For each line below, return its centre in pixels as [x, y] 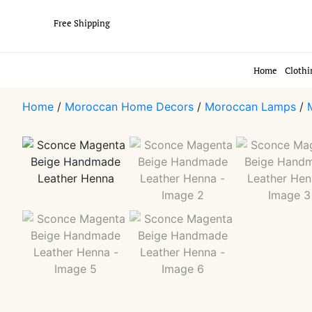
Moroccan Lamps [250, 107]
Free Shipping [82, 23]
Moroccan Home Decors [129, 107]
